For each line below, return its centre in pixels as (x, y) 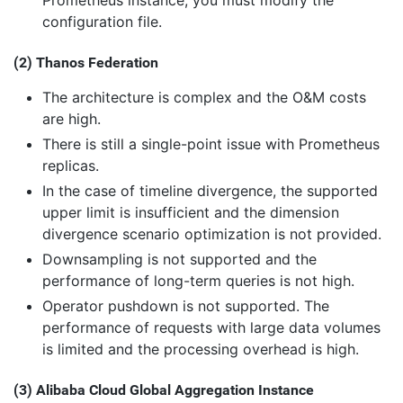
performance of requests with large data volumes (211, 327)
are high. (72, 118)
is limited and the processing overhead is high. (201, 349)
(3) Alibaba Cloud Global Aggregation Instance (164, 390)
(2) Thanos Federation (86, 62)
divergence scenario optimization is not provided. (212, 233)
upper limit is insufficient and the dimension (191, 212)
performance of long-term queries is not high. (198, 280)
